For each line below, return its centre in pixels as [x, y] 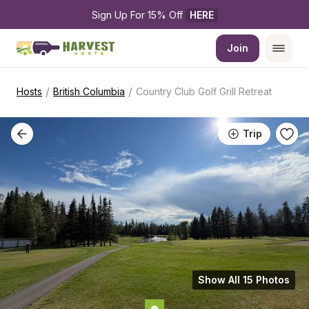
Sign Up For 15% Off [138, 15]
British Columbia [89, 91]
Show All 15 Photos [244, 280]
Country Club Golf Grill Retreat [204, 91]
